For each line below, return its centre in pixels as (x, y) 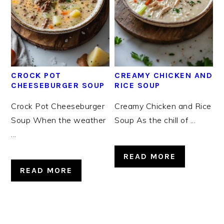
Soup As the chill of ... (155, 120)
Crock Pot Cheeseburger (58, 106)
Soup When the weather (58, 120)
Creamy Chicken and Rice (163, 106)
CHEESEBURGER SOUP (58, 85)
